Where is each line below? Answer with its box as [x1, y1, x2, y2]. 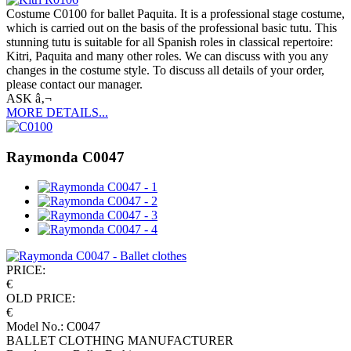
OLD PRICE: [6, 291, 75, 306]
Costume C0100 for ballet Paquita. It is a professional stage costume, [6, 7, 345, 20]
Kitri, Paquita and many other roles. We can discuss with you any [6, 49, 328, 63]
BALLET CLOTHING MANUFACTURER [6, 334, 233, 348]
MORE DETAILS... [6, 106, 108, 119]
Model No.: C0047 [6, 320, 100, 334]
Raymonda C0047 [6, 148, 125, 165]
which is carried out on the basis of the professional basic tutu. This [6, 21, 337, 34]
